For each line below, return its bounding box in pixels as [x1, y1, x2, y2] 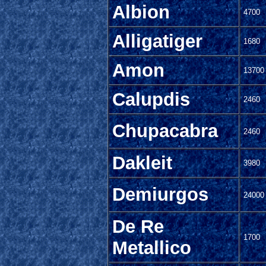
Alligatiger [112, 31, 202, 52]
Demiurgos [112, 184, 208, 205]
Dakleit [112, 153, 172, 174]
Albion [112, 2, 170, 23]
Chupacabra [112, 121, 218, 142]
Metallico [112, 237, 191, 259]
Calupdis [112, 89, 190, 110]
